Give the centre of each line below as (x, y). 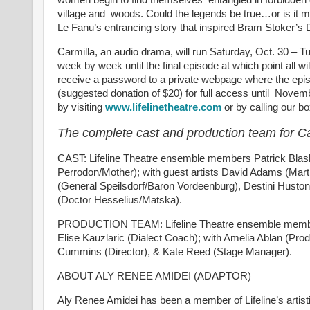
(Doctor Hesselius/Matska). (121, 200)
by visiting (81, 107)
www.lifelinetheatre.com (163, 107)
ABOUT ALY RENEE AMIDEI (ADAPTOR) (157, 276)
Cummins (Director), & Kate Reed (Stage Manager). (176, 252)
